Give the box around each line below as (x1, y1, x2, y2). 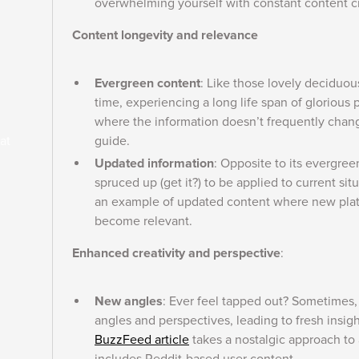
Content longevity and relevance (72, 27, 258, 43)
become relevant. (95, 213, 192, 229)
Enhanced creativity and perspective (72, 245, 280, 261)
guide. (95, 133, 133, 149)
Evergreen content (95, 75, 200, 91)
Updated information (95, 155, 214, 171)
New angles (95, 293, 163, 309)
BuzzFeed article (95, 332, 189, 348)
